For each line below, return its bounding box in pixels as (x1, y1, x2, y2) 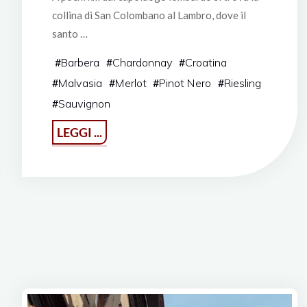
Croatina (185, 56, 228, 70)
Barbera (60, 56, 99, 70)
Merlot (114, 76, 147, 90)
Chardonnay (112, 56, 173, 70)
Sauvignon (58, 97, 110, 111)
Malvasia (58, 76, 102, 90)
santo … (51, 27, 88, 40)
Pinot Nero (159, 76, 212, 90)
